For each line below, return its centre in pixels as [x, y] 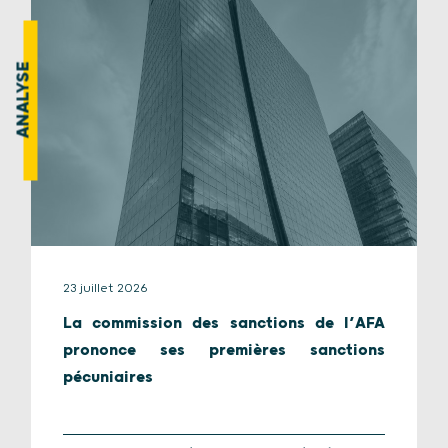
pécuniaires [108, 378]
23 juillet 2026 [105, 289]
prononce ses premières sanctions [224, 351]
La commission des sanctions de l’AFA [224, 324]
